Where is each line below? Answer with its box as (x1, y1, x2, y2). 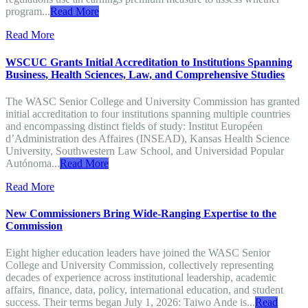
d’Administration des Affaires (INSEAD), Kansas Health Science (5, 132, 289, 144)
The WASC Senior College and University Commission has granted (5, 95, 300, 107)
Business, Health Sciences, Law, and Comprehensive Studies (5, 68, 285, 80)
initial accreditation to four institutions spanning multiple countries (5, 107, 290, 120)
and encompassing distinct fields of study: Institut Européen (5, 120, 263, 132)
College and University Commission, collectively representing (5, 259, 274, 272)
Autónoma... (5, 157, 60, 169)
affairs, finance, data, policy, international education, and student (5, 284, 283, 296)
